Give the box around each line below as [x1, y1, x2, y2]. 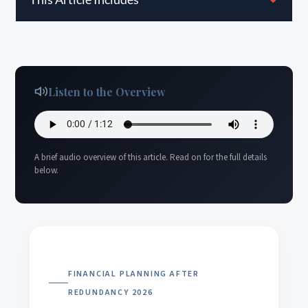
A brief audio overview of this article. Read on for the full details [34, 151, 267, 164]
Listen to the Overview [48, 84, 166, 99]
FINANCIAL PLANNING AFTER [67, 267, 200, 280]
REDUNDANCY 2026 [67, 286, 153, 298]
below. [34, 164, 58, 177]
